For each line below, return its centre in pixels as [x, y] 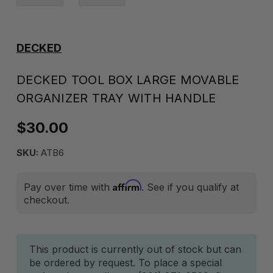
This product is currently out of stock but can [135, 249]
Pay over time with [68, 187]
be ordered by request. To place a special [126, 263]
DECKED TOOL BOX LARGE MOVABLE [128, 80]
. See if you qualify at [190, 187]
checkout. [47, 200]
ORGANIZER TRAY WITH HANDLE [116, 98]
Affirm [127, 185]
